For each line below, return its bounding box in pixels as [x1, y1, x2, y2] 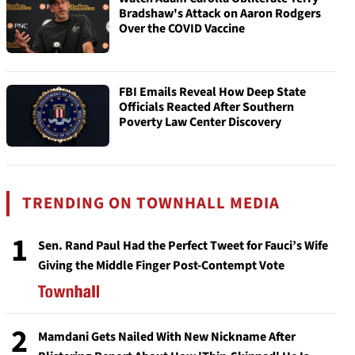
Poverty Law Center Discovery [119, 113, 281, 131]
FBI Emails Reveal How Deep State [119, 83, 306, 101]
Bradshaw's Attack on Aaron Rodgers [119, 5, 321, 22]
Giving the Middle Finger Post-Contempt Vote [38, 257, 284, 274]
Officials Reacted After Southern [119, 98, 294, 116]
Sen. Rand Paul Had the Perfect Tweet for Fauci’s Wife [38, 237, 328, 254]
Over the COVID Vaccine [119, 20, 245, 37]
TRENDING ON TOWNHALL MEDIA [22, 192, 281, 215]
